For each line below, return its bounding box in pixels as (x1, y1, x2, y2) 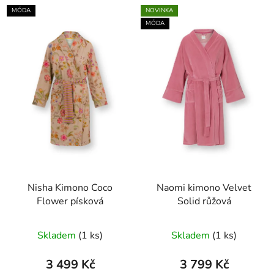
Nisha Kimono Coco (28, 180, 113, 194)
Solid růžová (202, 194, 231, 208)
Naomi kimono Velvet (157, 180, 223, 194)
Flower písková (37, 194, 103, 208)
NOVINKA (146, 6, 173, 15)
